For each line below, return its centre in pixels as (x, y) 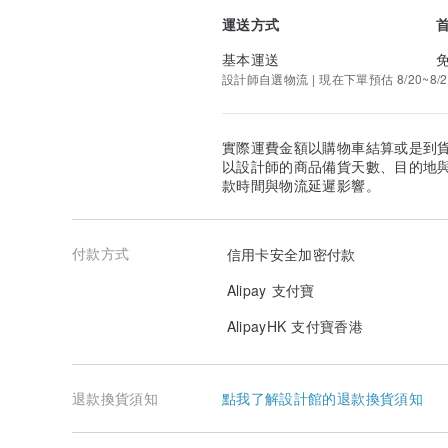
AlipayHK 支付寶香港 (292, 325)
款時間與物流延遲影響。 (301, 185)
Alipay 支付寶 (268, 289)
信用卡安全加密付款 (289, 253)
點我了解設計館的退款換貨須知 (322, 398)
